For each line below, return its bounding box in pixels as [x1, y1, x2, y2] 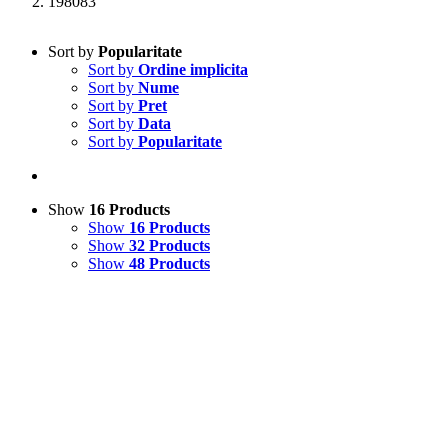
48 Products [129, 255, 210, 272]
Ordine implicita [138, 61, 248, 78]
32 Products [129, 237, 210, 254]
